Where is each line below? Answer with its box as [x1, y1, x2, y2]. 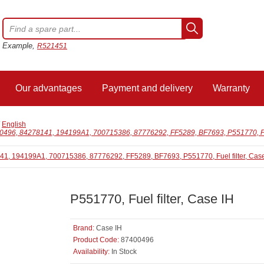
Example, [2, 41, 37, 50]
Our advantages [15, 83, 82, 93]
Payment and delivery [102, 83, 193, 93]
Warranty [213, 83, 250, 93]
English [2, 120, 26, 128]
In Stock [110, 247, 137, 256]
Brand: [73, 224, 94, 232]
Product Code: [73, 236, 119, 244]
